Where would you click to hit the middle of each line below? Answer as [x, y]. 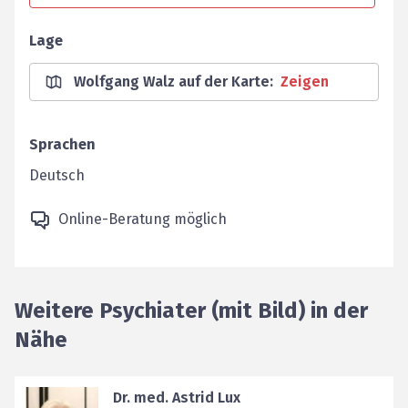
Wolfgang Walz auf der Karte [172, 82]
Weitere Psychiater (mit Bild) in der [191, 311]
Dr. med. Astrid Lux [177, 398]
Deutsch [57, 175]
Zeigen [305, 82]
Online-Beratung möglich [143, 219]
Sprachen [62, 144]
